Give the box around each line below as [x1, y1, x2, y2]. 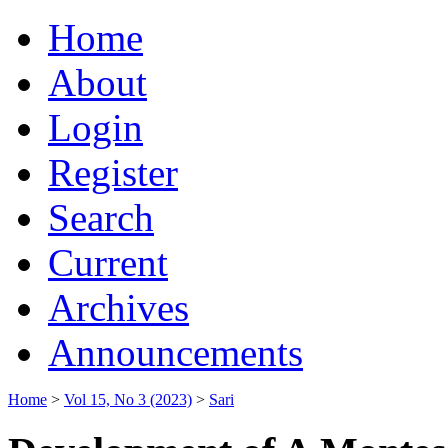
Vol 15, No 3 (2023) [64, 390, 192, 408]
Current [48, 240, 168, 284]
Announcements [48, 330, 303, 374]
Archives [48, 285, 189, 329]
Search [48, 195, 154, 239]
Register [48, 150, 178, 194]
